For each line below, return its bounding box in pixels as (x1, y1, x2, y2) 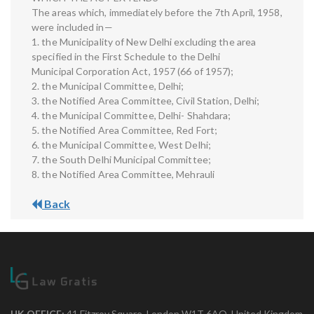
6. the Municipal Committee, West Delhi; (32, 139, 211, 151)
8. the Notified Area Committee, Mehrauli (32, 168, 214, 181)
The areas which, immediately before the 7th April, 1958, (32, 6, 282, 19)
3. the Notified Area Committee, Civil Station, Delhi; (32, 95, 260, 107)
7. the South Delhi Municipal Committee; (32, 153, 211, 166)
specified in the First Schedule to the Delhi (32, 50, 221, 63)
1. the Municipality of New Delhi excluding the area (32, 36, 257, 48)
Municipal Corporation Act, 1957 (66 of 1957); (32, 65, 234, 78)
